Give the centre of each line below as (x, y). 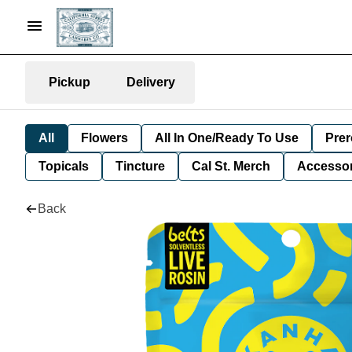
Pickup (69, 82)
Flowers (104, 138)
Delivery (151, 82)
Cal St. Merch (231, 166)
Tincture (140, 166)
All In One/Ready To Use (227, 138)
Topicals (64, 166)
